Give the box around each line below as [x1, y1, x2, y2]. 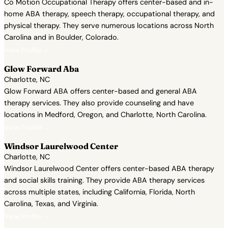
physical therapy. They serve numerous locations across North [4, 21, 214, 30]
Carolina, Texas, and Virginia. [4, 199, 98, 208]
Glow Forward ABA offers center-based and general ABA [4, 87, 197, 96]
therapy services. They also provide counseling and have [4, 98, 194, 107]
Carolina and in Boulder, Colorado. [4, 33, 119, 42]
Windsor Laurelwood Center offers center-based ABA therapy [4, 164, 214, 173]
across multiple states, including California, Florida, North [4, 187, 195, 196]
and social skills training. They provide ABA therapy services [4, 176, 205, 185]
